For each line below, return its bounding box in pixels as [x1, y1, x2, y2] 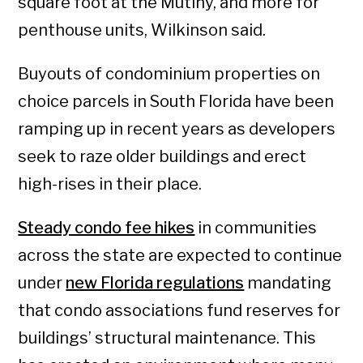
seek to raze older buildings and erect [18, 147, 307, 167]
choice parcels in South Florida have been [18, 92, 335, 112]
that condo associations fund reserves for [18, 301, 341, 321]
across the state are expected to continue [18, 246, 343, 266]
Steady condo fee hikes [18, 218, 195, 238]
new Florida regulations [66, 273, 245, 293]
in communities [194, 218, 318, 238]
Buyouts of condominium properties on [18, 64, 321, 84]
